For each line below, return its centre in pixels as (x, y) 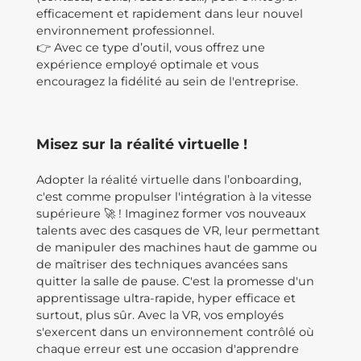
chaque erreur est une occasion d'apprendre (168, 349)
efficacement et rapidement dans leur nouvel (170, 14)
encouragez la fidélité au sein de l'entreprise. (167, 81)
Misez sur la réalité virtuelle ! (142, 144)
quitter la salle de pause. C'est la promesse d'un (175, 281)
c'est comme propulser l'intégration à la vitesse (174, 197)
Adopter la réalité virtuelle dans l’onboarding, (169, 180)
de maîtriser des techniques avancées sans (162, 264)
